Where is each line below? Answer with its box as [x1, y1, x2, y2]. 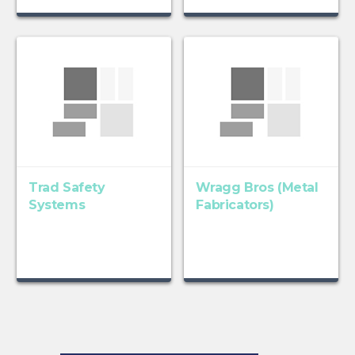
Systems [28, 197, 86, 213]
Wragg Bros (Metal [196, 180, 319, 196]
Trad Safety [28, 180, 105, 196]
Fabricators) [196, 197, 274, 213]
